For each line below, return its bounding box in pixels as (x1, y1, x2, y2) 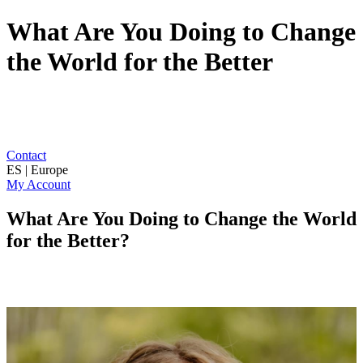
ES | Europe (6, 162, 68, 177)
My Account (6, 177, 70, 191)
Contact (6, 147, 46, 162)
